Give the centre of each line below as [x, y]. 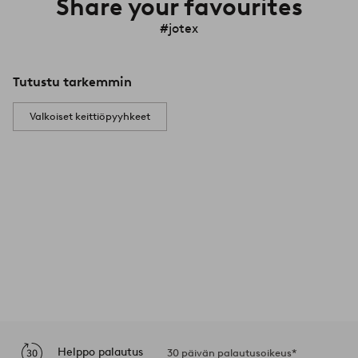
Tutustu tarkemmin [72, 82]
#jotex [179, 28]
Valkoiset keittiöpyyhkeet [90, 116]
